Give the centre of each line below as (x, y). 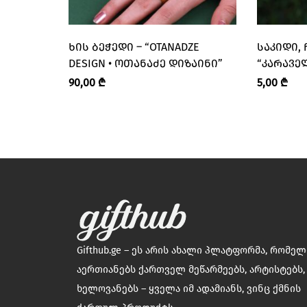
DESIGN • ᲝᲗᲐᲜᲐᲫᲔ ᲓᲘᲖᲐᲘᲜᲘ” (146, 64)
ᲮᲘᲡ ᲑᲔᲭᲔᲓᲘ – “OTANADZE (134, 47)
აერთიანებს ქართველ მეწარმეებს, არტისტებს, (191, 270)
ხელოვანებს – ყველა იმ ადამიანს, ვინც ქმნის (189, 289)
